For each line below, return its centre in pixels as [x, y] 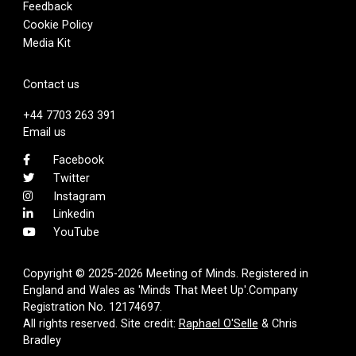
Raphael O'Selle [218, 323]
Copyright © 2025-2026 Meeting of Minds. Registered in [165, 273]
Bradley [42, 340]
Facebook [78, 159]
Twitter [71, 178]
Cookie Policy [58, 25]
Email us [44, 132]
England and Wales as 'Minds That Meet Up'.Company [160, 290]
